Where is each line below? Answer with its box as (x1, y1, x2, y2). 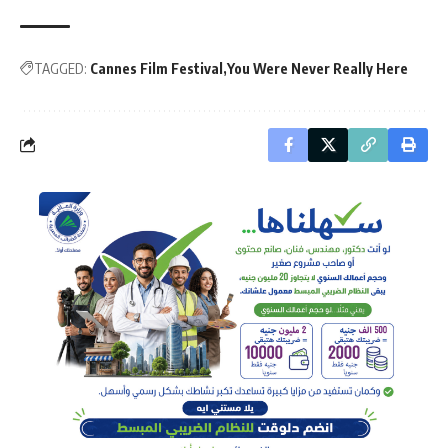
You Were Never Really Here (227, 59, 408, 77)
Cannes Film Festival (90, 59, 223, 77)
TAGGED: (34, 59, 87, 77)
